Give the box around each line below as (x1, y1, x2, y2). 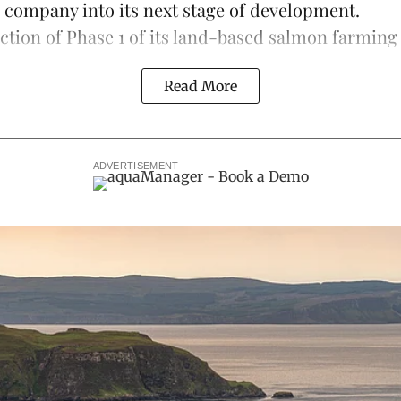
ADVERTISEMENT (92, 160, 179, 171)
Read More (164, 77, 237, 95)
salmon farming (269, 24, 397, 48)
